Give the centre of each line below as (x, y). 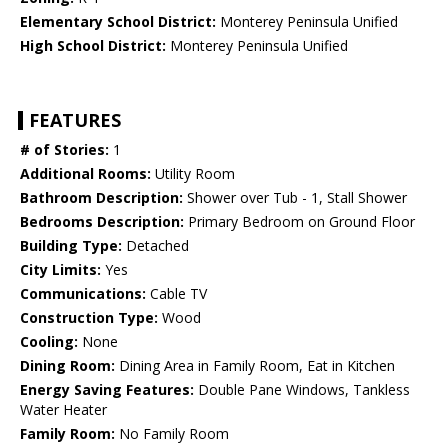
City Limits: (60, 270)
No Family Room (172, 434)
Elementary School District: (118, 22)
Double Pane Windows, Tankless (302, 390)
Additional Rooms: (85, 174)
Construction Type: (89, 318)
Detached (155, 246)
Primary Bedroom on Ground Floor (299, 222)
